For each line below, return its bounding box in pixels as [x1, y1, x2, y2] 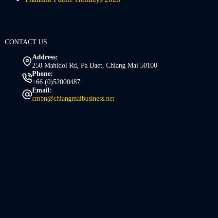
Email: [32, 86, 52, 94]
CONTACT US [5, 37, 47, 46]
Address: [32, 53, 58, 61]
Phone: [32, 70, 53, 78]
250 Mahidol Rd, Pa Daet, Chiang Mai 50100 [32, 61, 157, 70]
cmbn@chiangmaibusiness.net [32, 94, 114, 103]
